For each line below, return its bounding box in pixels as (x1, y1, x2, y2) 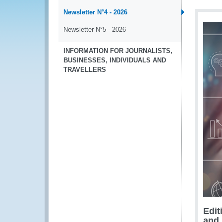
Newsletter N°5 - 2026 (63, 26, 126, 33)
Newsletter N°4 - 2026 (63, 8, 127, 16)
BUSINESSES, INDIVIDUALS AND (63, 56, 166, 64)
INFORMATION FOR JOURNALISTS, (63, 47, 172, 55)
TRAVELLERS (63, 66, 106, 73)
